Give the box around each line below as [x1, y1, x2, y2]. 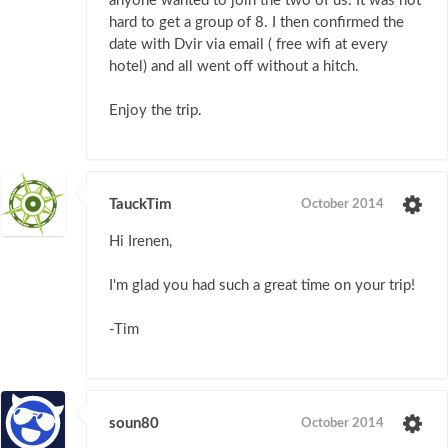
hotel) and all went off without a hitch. [109, 58, 359, 74]
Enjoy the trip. [109, 102, 202, 118]
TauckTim [109, 196, 172, 212]
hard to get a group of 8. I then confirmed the [109, 14, 404, 30]
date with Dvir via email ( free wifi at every [109, 36, 388, 52]
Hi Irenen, [109, 233, 172, 249]
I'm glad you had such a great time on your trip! [109, 277, 415, 293]
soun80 [109, 415, 159, 431]
